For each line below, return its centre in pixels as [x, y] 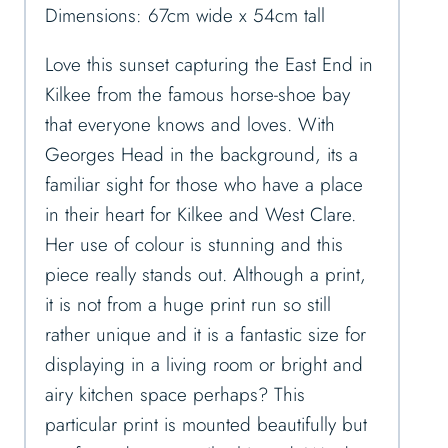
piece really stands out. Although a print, [205, 275]
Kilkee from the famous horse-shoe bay [197, 95]
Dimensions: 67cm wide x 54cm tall [185, 16]
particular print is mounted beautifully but [206, 425]
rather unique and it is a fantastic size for [205, 335]
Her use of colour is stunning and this [194, 245]
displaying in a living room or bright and [204, 365]
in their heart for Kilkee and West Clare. [200, 215]
